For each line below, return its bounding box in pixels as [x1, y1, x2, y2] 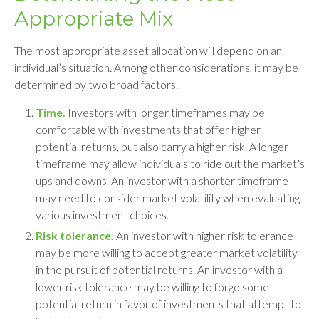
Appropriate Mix [14, 6, 173, 31]
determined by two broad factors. [14, 78, 178, 91]
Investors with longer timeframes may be [66, 105, 265, 119]
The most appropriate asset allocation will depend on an [14, 43, 282, 57]
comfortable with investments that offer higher [36, 122, 261, 136]
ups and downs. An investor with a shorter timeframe [36, 174, 288, 187]
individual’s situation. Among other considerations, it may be [14, 61, 298, 74]
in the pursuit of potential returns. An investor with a [36, 263, 283, 276]
